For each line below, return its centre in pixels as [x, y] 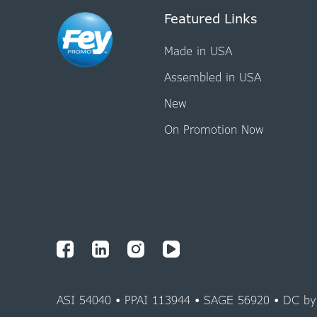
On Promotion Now [213, 129]
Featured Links [210, 18]
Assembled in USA [212, 77]
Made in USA [198, 51]
